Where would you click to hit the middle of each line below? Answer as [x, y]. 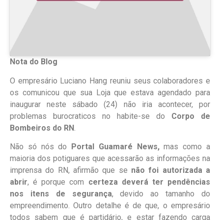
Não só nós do [41, 147]
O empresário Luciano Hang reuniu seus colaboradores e [110, 81]
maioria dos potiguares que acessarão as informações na [110, 159]
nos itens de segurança [61, 194]
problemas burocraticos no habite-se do [91, 116]
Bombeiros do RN [42, 128]
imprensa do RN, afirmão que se [70, 170]
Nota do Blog [34, 62]
